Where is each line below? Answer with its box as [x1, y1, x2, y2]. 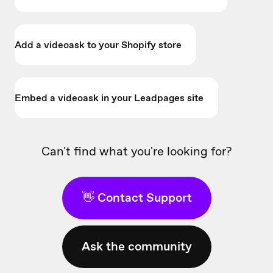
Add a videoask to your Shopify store [15, 38, 182, 52]
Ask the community [81, 238, 192, 255]
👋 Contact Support [82, 190, 191, 206]
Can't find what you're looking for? [41, 143, 232, 160]
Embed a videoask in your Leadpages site [15, 91, 204, 105]
